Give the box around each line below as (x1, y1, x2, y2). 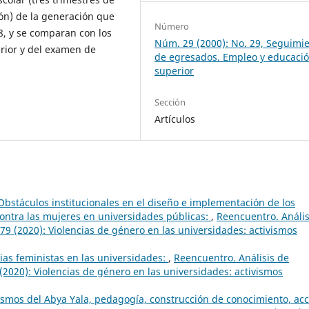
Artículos (154, 112, 196, 126)
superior (154, 63, 195, 77)
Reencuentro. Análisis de (174, 250, 289, 264)
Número (154, 19, 190, 32)
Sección (154, 95, 186, 108)
